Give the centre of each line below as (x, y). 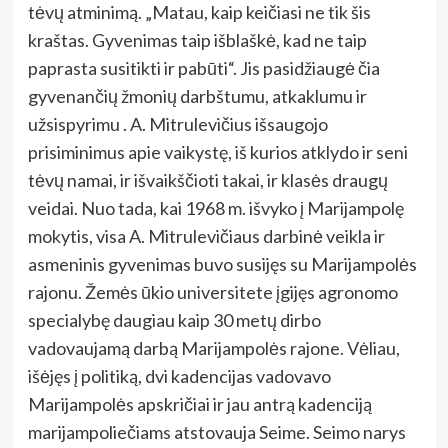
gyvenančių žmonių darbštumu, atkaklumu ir (197, 95)
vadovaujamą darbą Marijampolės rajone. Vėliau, (213, 347)
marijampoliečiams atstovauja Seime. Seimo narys (216, 431)
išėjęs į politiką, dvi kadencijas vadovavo (179, 375)
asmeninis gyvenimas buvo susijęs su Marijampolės (222, 263)
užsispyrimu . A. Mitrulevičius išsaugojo (177, 123)
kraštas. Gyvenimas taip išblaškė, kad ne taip (197, 39)
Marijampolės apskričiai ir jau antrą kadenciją (199, 403)
